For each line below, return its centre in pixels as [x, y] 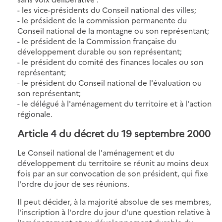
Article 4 [37, 133]
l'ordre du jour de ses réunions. [73, 183]
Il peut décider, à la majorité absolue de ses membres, [114, 201]
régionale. [35, 113]
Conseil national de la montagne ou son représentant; [113, 30]
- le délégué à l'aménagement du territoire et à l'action [114, 103]
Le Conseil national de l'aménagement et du [96, 152]
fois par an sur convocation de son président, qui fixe [113, 173]
